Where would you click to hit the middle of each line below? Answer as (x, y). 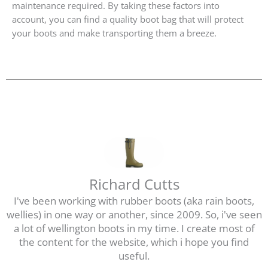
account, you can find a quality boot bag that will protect (128, 19)
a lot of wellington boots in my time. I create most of (134, 229)
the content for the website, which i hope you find (134, 242)
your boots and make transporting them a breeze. (114, 33)
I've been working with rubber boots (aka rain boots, (134, 201)
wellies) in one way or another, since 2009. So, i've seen (134, 215)
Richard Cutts (134, 184)
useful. (134, 256)
